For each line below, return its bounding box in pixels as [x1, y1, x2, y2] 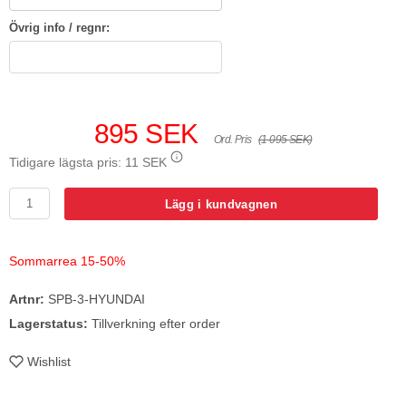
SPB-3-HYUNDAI [44, 292, 145, 307]
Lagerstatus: [9, 316, 88, 332]
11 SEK [125, 155, 167, 170]
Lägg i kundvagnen [164, 197, 277, 211]
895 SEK [93, 119, 198, 150]
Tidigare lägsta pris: [9, 155, 125, 170]
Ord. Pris [213, 133, 252, 147]
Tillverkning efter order [88, 316, 220, 332]
